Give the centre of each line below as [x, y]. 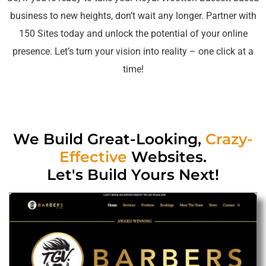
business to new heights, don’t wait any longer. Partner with [133, 15]
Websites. [167, 156]
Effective [93, 156]
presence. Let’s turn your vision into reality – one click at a [133, 51]
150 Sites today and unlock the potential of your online [133, 33]
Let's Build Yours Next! [133, 174]
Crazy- [229, 139]
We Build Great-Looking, [109, 139]
